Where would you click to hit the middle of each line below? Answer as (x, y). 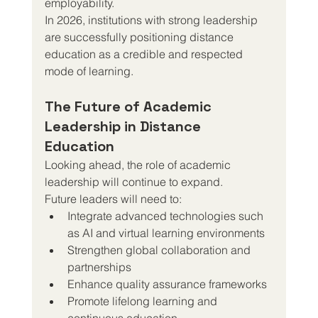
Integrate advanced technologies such (166, 215)
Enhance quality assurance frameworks (167, 284)
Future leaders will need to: (113, 198)
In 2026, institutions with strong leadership (152, 20)
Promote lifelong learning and (143, 301)
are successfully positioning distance (140, 37)
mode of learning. (89, 71)
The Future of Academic (130, 106)
